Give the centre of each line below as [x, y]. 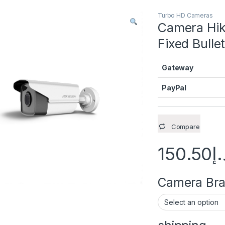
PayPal [174, 87]
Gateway [178, 67]
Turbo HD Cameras [185, 15]
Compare [185, 126]
